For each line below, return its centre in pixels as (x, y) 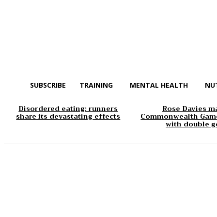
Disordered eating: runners (68, 109)
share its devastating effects (68, 116)
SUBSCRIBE (48, 85)
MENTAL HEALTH (159, 85)
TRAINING (96, 85)
